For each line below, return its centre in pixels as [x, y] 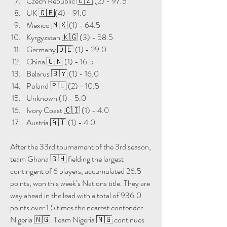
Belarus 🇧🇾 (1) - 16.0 [63, 73]
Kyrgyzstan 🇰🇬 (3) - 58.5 [70, 37]
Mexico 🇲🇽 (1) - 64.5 [63, 25]
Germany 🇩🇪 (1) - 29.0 [66, 49]
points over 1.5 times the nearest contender [77, 207]
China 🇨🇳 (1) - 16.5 [60, 61]
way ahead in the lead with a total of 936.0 [76, 195]
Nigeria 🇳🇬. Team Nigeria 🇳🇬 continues [77, 219]
